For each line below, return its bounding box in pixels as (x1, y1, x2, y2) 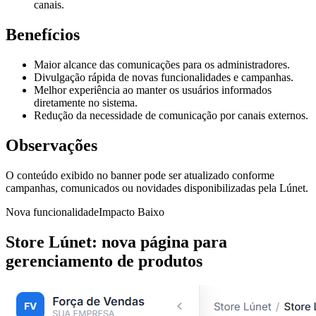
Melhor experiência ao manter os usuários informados (34, 84, 272, 97)
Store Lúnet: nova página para (6, 232, 227, 251)
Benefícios (6, 25, 80, 44)
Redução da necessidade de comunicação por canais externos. (34, 109, 308, 122)
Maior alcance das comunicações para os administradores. (34, 59, 290, 71)
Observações (6, 136, 97, 155)
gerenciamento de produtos (6, 251, 202, 270)
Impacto (99, 206, 138, 219)
